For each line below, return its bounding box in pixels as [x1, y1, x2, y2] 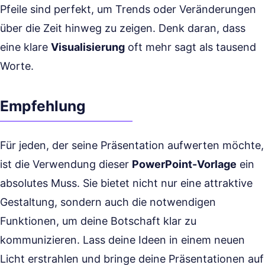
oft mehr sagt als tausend [125, 41, 256, 53]
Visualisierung [51, 41, 125, 53]
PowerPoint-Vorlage [132, 158, 237, 170]
